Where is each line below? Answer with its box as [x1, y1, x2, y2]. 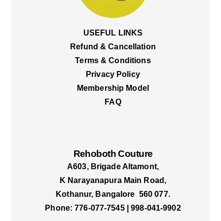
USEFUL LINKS [83, 28, 143, 37]
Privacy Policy [86, 70, 140, 78]
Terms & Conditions [75, 56, 151, 65]
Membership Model [76, 83, 149, 92]
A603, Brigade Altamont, [67, 162, 159, 171]
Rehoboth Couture [73, 148, 153, 159]
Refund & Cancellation [70, 42, 156, 51]
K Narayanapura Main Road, [59, 176, 167, 184]
